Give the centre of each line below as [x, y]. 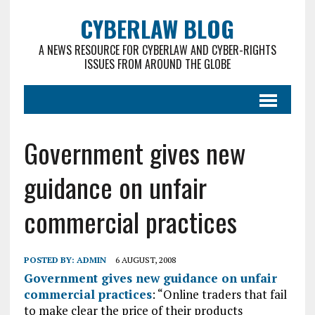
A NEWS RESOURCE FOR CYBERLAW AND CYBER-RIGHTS [157, 50]
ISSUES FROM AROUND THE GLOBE [157, 64]
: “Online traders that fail [219, 294]
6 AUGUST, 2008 [145, 260]
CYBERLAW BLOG [157, 28]
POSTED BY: [50, 260]
